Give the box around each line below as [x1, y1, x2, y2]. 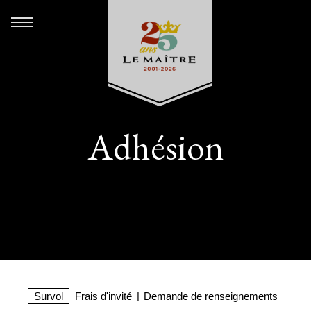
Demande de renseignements [144, 290, 278, 302]
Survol [34, 290, 63, 302]
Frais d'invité [75, 290, 132, 302]
